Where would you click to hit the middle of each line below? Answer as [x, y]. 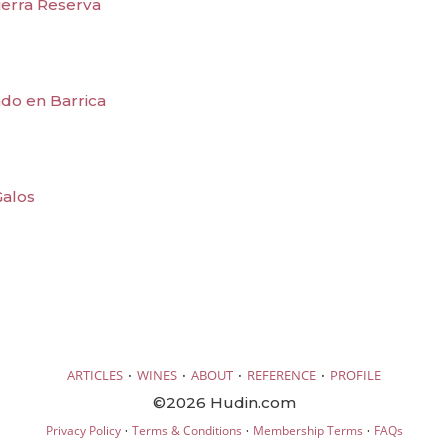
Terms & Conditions [186, 430]
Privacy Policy [83, 430]
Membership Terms [307, 430]
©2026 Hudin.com [224, 402]
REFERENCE [281, 374]
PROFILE [355, 374]
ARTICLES [95, 374]
